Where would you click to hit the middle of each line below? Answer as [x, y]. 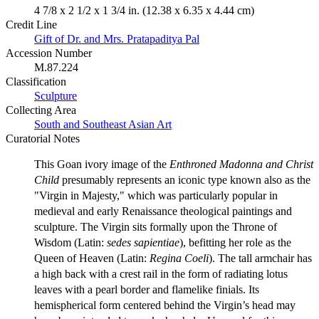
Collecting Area [41, 110]
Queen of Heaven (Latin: [92, 258]
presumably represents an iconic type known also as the [185, 179]
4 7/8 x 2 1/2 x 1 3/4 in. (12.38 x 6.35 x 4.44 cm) [144, 10]
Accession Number [49, 53]
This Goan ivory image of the [102, 164]
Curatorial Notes [43, 138]
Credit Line [31, 24]
